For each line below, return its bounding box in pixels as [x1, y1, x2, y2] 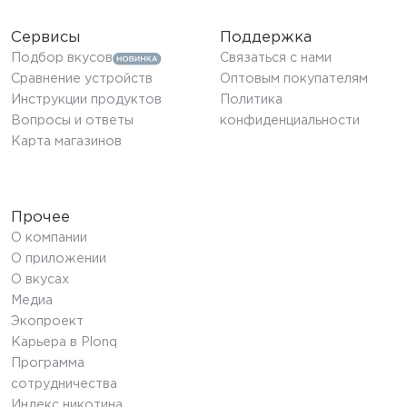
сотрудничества [10, 379, 117, 391]
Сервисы [10, 31, 81, 45]
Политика [219, 94, 283, 106]
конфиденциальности [219, 115, 360, 127]
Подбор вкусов [10, 53, 113, 65]
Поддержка [219, 31, 312, 45]
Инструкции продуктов [10, 94, 162, 106]
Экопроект [10, 316, 84, 328]
